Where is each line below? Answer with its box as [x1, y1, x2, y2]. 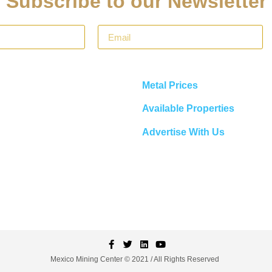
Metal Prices [142, 80, 198, 90]
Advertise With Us [142, 126, 225, 137]
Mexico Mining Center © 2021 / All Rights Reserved [50, 255, 219, 264]
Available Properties [142, 103, 234, 114]
